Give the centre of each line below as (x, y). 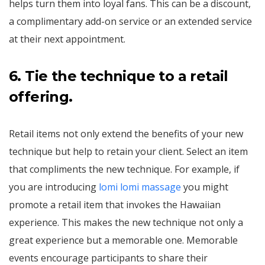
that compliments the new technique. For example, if (124, 169)
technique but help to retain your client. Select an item (128, 151)
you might (205, 187)
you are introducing (54, 187)
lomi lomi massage (140, 187)
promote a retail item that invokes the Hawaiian (115, 205)
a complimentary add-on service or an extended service (130, 21)
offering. (41, 97)
